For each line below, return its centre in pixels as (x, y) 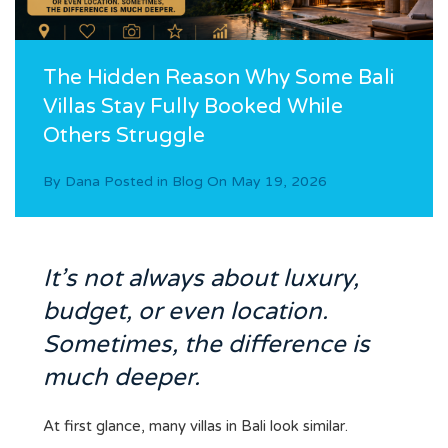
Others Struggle (124, 136)
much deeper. (121, 378)
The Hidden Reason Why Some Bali (218, 78)
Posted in (136, 182)
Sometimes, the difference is (206, 345)
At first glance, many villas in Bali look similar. (195, 426)
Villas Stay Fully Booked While (193, 107)
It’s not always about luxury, (201, 279)
